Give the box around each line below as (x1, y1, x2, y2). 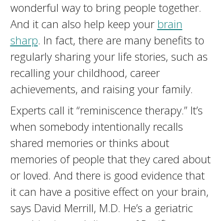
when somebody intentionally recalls (10, 119, 183, 134)
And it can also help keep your (10, 16, 157, 31)
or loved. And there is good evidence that (10, 168, 205, 183)
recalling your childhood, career (10, 65, 160, 80)
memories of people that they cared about (10, 151, 211, 166)
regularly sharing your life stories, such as (10, 49, 208, 64)
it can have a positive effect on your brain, (10, 184, 209, 199)
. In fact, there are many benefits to (37, 33, 204, 47)
